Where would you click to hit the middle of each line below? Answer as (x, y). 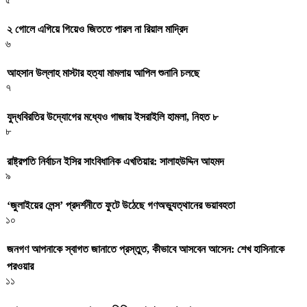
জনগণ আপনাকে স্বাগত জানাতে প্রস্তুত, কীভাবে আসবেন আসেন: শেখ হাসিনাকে (146, 249)
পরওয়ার (20, 267)
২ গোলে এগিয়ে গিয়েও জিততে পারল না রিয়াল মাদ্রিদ (97, 29)
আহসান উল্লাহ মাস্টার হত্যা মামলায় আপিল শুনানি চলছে (103, 73)
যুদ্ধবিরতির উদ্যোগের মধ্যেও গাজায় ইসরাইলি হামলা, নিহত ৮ (112, 117)
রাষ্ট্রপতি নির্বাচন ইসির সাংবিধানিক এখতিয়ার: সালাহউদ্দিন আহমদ (115, 161)
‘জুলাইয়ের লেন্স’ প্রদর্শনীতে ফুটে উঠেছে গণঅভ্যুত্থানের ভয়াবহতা (121, 205)
